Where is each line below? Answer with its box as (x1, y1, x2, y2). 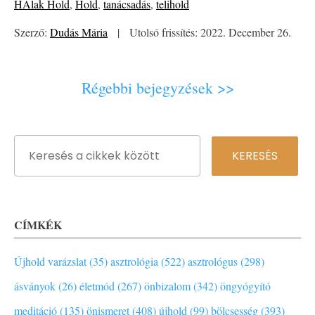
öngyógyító (220, 278, 271, 294)
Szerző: (14, 25, 50, 40)
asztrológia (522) (110, 254, 185, 269)
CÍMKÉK (14, 217, 62, 233)
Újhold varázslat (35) (14, 254, 108, 269)
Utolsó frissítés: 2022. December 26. (127, 25, 291, 40)
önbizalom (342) (144, 278, 217, 294)
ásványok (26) (14, 278, 77, 294)
